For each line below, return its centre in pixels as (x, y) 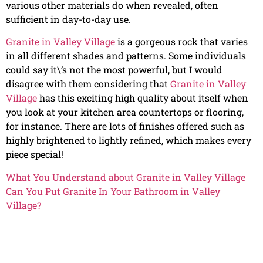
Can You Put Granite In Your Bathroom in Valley (113, 191)
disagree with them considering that (88, 84)
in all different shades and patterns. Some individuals (126, 56)
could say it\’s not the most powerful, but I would (114, 70)
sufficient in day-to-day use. (68, 19)
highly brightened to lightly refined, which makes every (129, 140)
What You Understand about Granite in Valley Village (126, 177)
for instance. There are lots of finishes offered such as (125, 126)
